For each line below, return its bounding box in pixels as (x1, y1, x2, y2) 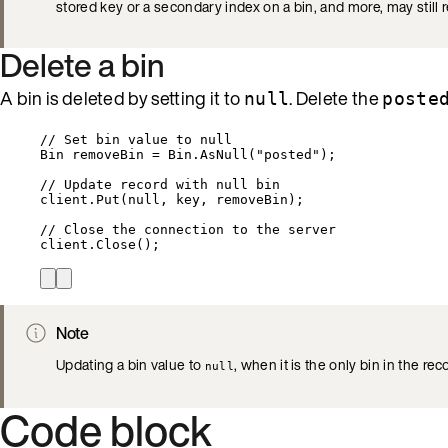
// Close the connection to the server (40, 221, 336, 237)
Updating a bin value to (56, 353, 205, 375)
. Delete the (289, 84, 383, 111)
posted (264, 146, 312, 162)
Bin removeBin (40, 146, 152, 162)
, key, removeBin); (160, 191, 304, 207)
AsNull (200, 146, 248, 162)
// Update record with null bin (40, 176, 280, 192)
